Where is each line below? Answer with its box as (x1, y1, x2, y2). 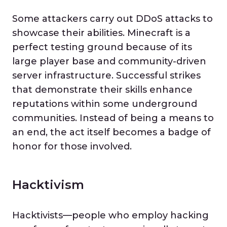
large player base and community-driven (12, 56, 206, 67)
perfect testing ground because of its (12, 42, 192, 53)
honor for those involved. (12, 141, 132, 152)
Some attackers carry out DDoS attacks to (12, 13, 213, 24)
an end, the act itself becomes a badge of (12, 127, 211, 138)
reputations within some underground (12, 98, 197, 109)
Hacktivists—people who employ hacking (12, 210, 209, 221)
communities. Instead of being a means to (12, 112, 214, 124)
